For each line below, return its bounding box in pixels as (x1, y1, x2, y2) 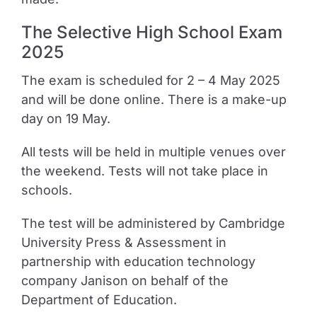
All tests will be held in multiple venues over (21, 144, 286, 159)
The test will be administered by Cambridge (21, 216, 285, 231)
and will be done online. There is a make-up (21, 92, 287, 107)
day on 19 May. (21, 111, 110, 126)
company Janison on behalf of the (21, 273, 229, 288)
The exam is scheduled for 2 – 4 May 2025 (21, 73, 280, 88)
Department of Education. (21, 292, 177, 307)
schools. (21, 183, 72, 197)
